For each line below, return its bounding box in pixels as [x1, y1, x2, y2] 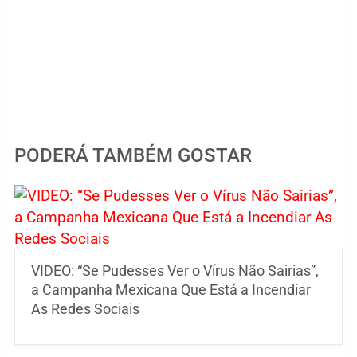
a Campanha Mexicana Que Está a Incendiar [30, 281, 311, 299]
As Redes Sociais [30, 300, 139, 318]
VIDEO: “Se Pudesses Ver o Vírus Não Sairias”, [30, 262, 319, 280]
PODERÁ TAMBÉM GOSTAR [14, 144, 252, 167]
